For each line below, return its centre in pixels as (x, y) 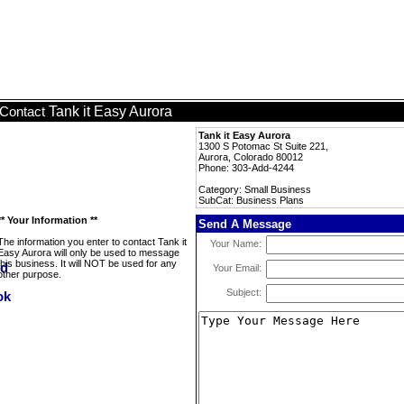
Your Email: (237, 268)
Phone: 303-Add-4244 (246, 168)
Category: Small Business (255, 189)
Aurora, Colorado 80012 (251, 157)
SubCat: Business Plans (251, 200)
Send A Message (245, 224)
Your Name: (236, 243)
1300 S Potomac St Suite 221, (263, 146)
